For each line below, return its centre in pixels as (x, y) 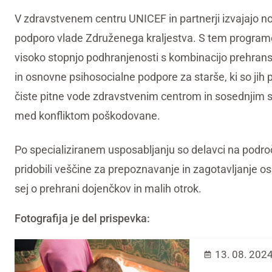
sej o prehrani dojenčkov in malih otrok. (108, 188)
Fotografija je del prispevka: (82, 218)
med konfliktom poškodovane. (87, 115)
